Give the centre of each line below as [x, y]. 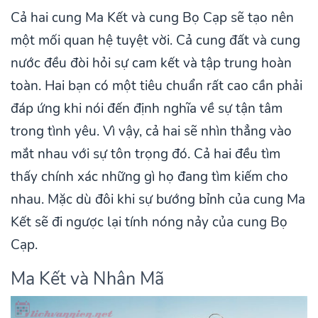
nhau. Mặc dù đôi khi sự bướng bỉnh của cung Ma [158, 199]
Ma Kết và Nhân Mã [87, 278]
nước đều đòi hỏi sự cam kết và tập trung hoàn [151, 63]
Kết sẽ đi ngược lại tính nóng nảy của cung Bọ [149, 222]
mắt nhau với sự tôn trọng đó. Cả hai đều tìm [146, 154]
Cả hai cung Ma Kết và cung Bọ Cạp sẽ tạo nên [152, 17]
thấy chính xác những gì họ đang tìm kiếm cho [149, 176]
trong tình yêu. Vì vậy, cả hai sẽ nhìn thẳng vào [151, 131]
